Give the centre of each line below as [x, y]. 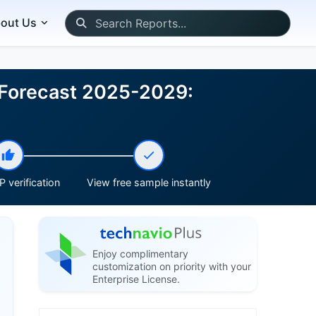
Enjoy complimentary [140, 254]
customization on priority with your [171, 267]
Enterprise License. [136, 279]
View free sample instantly [148, 182]
